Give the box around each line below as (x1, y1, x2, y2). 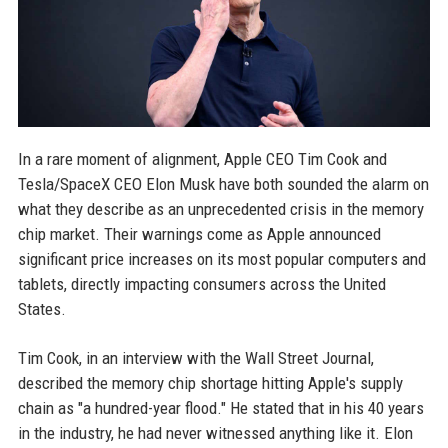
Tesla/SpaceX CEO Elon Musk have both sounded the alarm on (17, 174, 429, 195)
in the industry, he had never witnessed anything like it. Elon (17, 423, 413, 444)
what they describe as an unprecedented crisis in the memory (17, 199, 424, 220)
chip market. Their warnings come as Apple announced (17, 224, 381, 245)
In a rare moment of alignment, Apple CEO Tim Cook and (17, 149, 387, 170)
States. (17, 299, 66, 320)
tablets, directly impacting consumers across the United (17, 274, 386, 295)
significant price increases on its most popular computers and (17, 249, 426, 270)
